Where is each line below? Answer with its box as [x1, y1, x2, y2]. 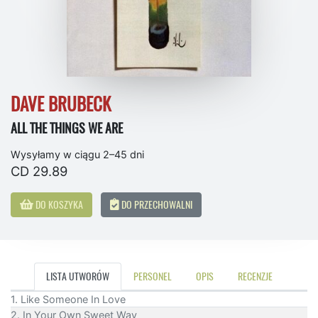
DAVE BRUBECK [11, 92, 111, 117]
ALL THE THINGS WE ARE [11, 119, 123, 138]
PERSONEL [133, 269, 172, 284]
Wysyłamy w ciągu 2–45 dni [11, 148, 144, 161]
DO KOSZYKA [33, 197, 83, 212]
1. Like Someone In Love [11, 293, 126, 306]
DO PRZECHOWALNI [119, 197, 192, 212]
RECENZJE [237, 269, 273, 284]
